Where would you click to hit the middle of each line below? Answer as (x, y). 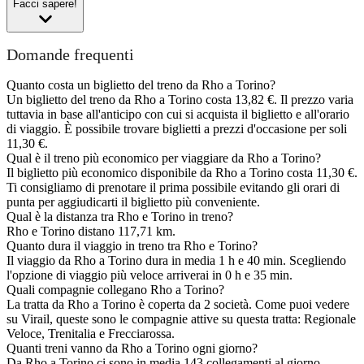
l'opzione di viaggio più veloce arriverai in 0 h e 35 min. (149, 275)
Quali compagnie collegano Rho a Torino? (115, 290)
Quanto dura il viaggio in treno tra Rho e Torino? (132, 246)
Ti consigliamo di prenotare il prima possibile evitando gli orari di (173, 188)
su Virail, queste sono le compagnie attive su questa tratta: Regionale (181, 319)
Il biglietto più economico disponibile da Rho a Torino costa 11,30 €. (182, 173)
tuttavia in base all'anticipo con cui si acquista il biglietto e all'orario (178, 115)
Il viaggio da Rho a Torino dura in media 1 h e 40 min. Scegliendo (176, 261)
